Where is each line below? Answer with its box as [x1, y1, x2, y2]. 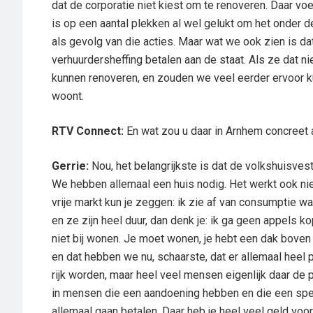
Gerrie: [52, 159, 89, 173]
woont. [52, 89, 84, 103]
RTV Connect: [52, 124, 124, 138]
